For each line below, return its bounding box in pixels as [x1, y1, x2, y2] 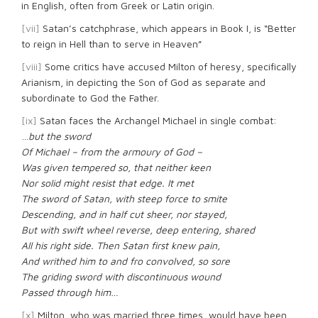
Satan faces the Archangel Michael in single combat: [37, 114, 277, 126]
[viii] [21, 60, 42, 72]
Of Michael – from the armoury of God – [21, 146, 202, 158]
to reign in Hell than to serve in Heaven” [21, 38, 202, 50]
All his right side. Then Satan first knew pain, [21, 239, 220, 251]
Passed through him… [21, 286, 119, 298]
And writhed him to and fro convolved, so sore [21, 255, 230, 267]
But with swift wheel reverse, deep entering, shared [21, 224, 255, 236]
